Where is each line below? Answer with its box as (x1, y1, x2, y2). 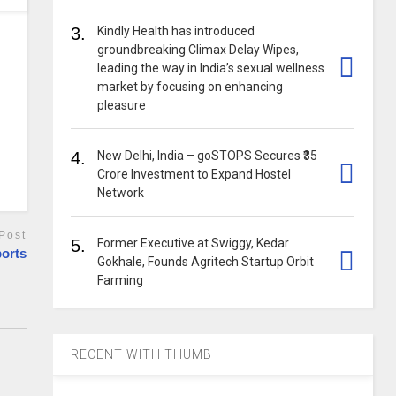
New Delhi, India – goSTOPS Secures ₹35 (97, 148, 318, 163)
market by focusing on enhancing (97, 80, 284, 94)
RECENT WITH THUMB (71, 347, 213, 362)
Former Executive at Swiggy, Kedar (97, 236, 290, 250)
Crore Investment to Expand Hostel (97, 167, 292, 181)
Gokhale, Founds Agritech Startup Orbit (97, 255, 315, 269)
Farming (97, 273, 144, 287)
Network (97, 186, 145, 200)
